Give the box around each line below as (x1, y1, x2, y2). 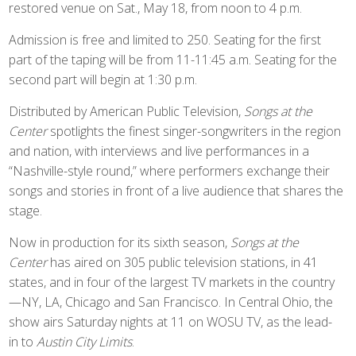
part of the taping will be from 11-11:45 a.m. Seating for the (9, 51, 338, 68)
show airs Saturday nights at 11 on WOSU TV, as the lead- (9, 313, 333, 331)
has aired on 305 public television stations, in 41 (50, 253, 319, 271)
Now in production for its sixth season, (9, 234, 231, 251)
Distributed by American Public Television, (9, 103, 245, 120)
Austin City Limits (37, 333, 133, 350)
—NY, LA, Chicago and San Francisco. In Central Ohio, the (9, 293, 334, 311)
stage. (9, 202, 43, 219)
